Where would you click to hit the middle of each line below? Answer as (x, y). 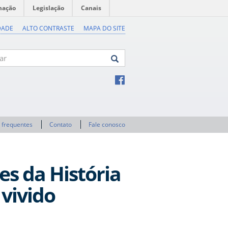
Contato (61, 124)
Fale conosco (107, 124)
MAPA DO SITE (104, 28)
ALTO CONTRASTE (48, 28)
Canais (91, 8)
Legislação (48, 8)
